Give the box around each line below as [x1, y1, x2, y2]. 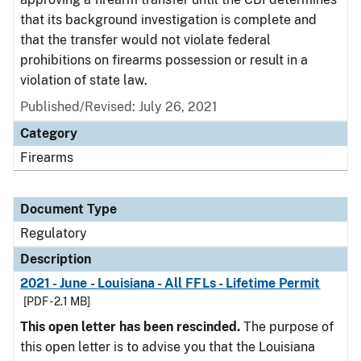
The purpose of [240, 319, 334, 334]
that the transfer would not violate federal [20, 32, 271, 48]
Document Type [20, 201, 117, 217]
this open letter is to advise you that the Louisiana [20, 339, 315, 355]
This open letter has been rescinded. [20, 319, 240, 334]
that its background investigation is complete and [20, 12, 317, 27]
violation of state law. [20, 73, 151, 88]
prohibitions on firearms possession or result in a [20, 52, 308, 68]
